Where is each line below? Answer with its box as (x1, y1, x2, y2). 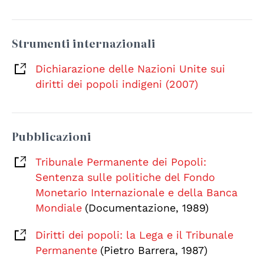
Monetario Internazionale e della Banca (35, 186, 237, 199)
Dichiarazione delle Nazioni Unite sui (35, 62, 225, 75)
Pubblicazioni (12, 128, 91, 145)
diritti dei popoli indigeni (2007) (35, 78, 198, 91)
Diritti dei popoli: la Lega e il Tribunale (35, 229, 233, 242)
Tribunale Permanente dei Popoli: (35, 156, 206, 169)
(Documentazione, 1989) (85, 202, 209, 214)
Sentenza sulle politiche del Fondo (35, 171, 215, 184)
